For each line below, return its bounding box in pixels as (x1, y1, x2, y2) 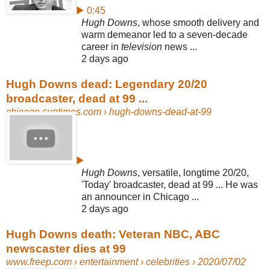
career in (81, 41, 121, 52)
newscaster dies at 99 (6, 242, 126, 255)
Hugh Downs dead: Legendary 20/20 (6, 77, 207, 90)
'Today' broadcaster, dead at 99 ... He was (81, 179, 258, 190)
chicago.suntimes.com (6, 106, 101, 117)
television (121, 41, 162, 52)
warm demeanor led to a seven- (81, 29, 216, 40)
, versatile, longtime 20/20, (137, 167, 249, 178)
